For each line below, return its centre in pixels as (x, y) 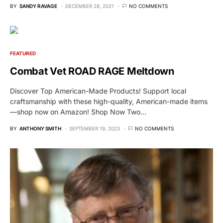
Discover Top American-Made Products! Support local (98, 91)
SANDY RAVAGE (38, 6)
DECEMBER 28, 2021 (90, 6)
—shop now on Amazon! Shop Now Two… (78, 111)
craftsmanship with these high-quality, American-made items (109, 101)
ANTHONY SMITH (40, 128)
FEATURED (23, 53)
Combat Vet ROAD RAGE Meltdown (92, 71)
